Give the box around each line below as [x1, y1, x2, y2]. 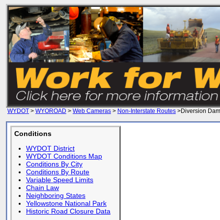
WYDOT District [26, 144, 75, 152]
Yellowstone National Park [26, 199, 107, 207]
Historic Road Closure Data [26, 207, 110, 215]
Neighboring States [26, 192, 85, 199]
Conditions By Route [26, 168, 89, 176]
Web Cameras [73, 108, 111, 114]
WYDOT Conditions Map [26, 152, 102, 160]
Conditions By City [26, 160, 82, 168]
